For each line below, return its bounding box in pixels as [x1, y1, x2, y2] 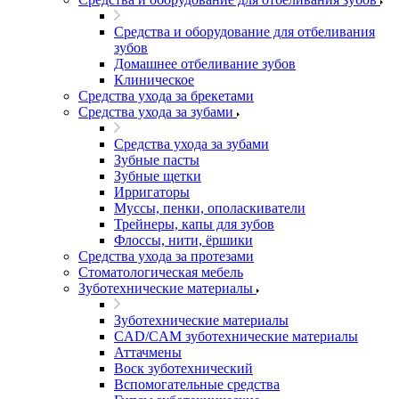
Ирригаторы [114, 184, 190, 200]
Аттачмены [114, 345, 182, 361]
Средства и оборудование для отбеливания [114, 24, 375, 40]
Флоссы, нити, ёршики [114, 232, 253, 248]
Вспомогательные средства [114, 377, 280, 393]
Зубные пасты [114, 152, 199, 168]
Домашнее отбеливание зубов [114, 56, 296, 72]
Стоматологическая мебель [78, 265, 243, 281]
